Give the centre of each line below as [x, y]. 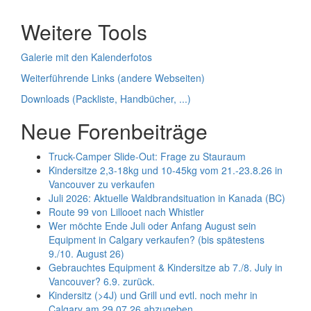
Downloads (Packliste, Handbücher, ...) [106, 98]
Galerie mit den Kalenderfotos [86, 57]
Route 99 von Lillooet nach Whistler [126, 211]
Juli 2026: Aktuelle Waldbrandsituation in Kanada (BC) [167, 197]
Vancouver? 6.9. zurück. [102, 281]
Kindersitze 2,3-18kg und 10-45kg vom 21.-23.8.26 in [166, 170]
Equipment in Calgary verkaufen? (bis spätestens [157, 239]
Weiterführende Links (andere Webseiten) [113, 77]
